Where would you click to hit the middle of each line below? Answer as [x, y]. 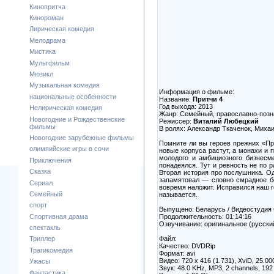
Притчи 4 [208, 99]
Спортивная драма [59, 216]
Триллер [42, 239]
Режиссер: [176, 121]
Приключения [50, 160]
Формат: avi [177, 253]
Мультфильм [50, 63]
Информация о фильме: [197, 91]
